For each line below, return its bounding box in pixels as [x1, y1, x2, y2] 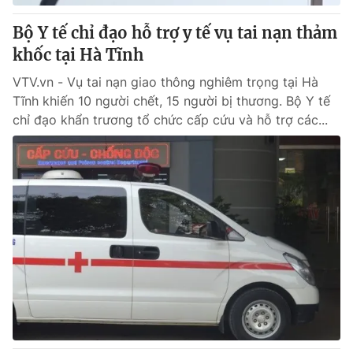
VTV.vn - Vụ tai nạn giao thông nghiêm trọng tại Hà [13, 74, 318, 90]
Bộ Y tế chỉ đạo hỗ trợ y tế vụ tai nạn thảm [13, 23, 337, 43]
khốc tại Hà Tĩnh [13, 45, 143, 65]
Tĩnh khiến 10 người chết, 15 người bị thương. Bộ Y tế [13, 93, 330, 109]
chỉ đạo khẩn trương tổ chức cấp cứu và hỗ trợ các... [13, 112, 328, 128]
